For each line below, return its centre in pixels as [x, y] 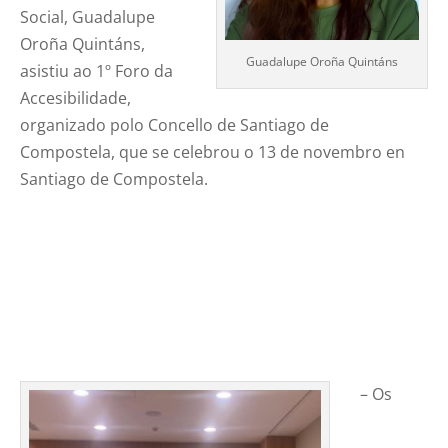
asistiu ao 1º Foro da [97, 71]
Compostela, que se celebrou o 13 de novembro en [213, 152]
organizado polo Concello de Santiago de [175, 125]
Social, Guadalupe [88, 17]
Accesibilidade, [76, 98]
